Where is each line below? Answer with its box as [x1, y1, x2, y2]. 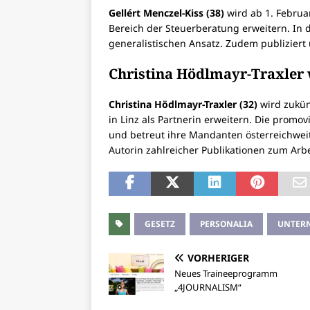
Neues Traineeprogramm [174, 267, 277, 280]
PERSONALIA [200, 218, 253, 230]
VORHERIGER [188, 251, 249, 265]
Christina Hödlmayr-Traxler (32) [109, 98, 257, 111]
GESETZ [145, 218, 175, 230]
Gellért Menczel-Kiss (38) [109, 6, 224, 20]
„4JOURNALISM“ [174, 281, 241, 294]
